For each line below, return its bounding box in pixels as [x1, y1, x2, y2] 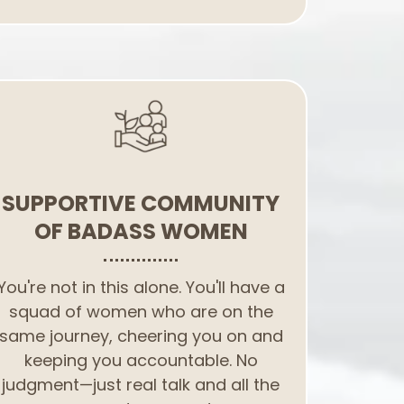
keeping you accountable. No [23, 349, 258, 372]
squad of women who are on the [8, 300, 273, 323]
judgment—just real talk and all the [2, 373, 280, 396]
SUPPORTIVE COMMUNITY [2, 188, 280, 218]
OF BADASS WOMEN [33, 216, 248, 246]
